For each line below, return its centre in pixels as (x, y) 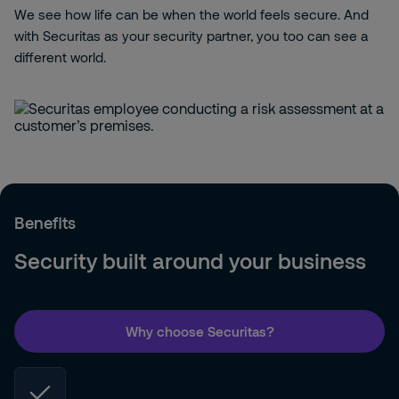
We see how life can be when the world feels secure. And (191, 14)
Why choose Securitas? (199, 331)
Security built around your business (190, 261)
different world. (60, 57)
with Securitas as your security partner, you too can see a (191, 36)
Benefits (45, 223)
